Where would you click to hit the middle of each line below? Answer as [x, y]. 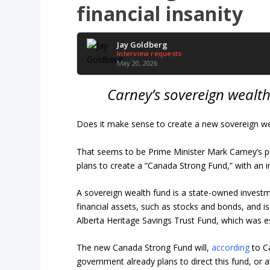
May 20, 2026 [137, 63]
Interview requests [149, 53]
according [231, 248]
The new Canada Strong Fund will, [144, 248]
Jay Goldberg [143, 44]
